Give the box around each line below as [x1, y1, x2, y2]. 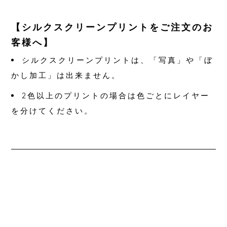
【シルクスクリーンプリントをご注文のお [11, 21, 214, 33]
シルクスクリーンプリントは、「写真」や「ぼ [22, 55, 214, 65]
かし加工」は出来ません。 [11, 70, 121, 80]
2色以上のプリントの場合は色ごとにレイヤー [22, 91, 210, 100]
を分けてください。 [11, 106, 94, 116]
